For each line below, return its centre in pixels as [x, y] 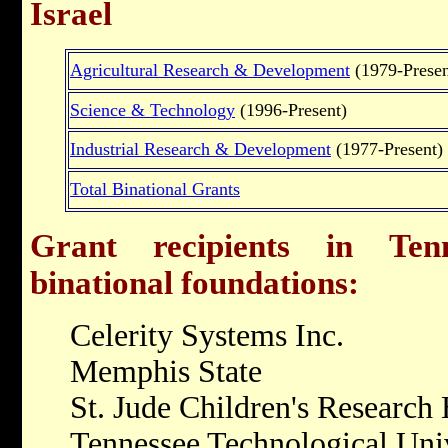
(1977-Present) [387, 148]
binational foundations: [194, 282]
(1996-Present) [291, 109]
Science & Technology [152, 109]
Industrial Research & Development [200, 148]
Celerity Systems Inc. [207, 335]
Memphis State [166, 371]
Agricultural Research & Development [210, 69]
